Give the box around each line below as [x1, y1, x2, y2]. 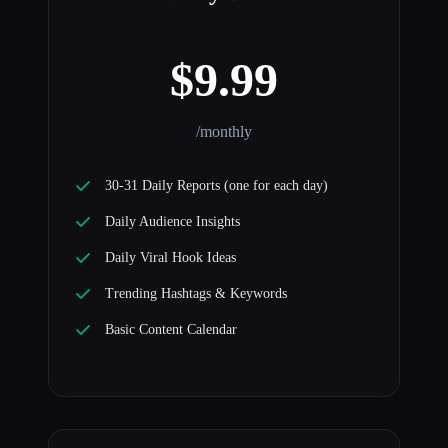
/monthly [196, 123, 252, 141]
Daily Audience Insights [105, 214, 240, 230]
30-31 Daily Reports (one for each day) [105, 178, 328, 194]
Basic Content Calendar [105, 322, 237, 338]
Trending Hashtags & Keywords [105, 286, 287, 302]
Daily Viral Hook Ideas [105, 250, 236, 266]
